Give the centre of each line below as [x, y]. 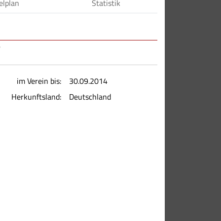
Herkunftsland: [36, 96]
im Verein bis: [39, 81]
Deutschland [90, 96]
